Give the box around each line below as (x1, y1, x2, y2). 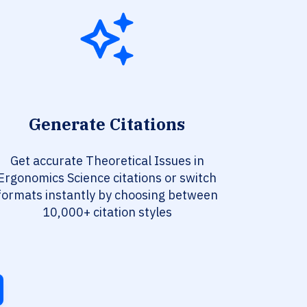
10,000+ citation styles (42, 204, 172, 221)
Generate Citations (29, 113, 185, 136)
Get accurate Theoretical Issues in (10, 153, 204, 169)
